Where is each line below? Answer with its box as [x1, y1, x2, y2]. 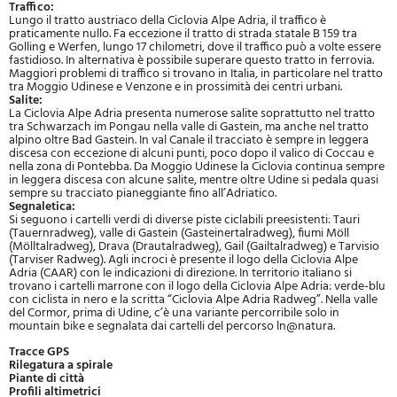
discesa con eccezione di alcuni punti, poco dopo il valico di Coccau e [9, 144, 374, 165]
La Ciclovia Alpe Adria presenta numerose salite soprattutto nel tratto [9, 104, 375, 125]
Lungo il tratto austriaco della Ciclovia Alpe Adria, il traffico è [9, 11, 326, 32]
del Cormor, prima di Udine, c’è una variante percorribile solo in [9, 303, 339, 324]
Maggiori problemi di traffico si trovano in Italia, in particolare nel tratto [9, 64, 383, 85]
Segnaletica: [9, 197, 75, 218]
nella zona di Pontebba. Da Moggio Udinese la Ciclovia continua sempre [9, 157, 385, 178]
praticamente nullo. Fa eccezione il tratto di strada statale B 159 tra [9, 24, 357, 45]
